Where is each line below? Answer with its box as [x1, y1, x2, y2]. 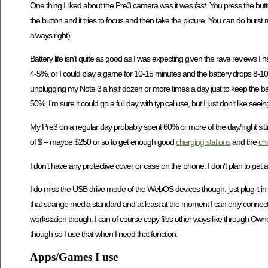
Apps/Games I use [30, 250, 118, 263]
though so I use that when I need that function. [30, 229, 178, 239]
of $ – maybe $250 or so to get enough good [30, 137, 176, 147]
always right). [30, 30, 72, 40]
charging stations [176, 137, 230, 147]
